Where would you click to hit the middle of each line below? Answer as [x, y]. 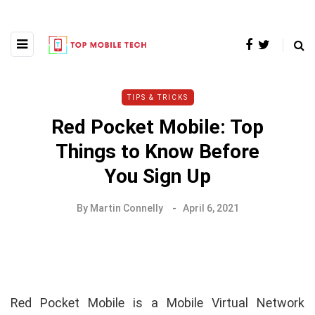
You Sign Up [157, 176]
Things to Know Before [157, 151]
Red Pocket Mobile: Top [157, 127]
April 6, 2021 [211, 208]
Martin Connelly [126, 208]
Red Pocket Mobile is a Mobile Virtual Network [157, 302]
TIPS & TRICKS [157, 97]
